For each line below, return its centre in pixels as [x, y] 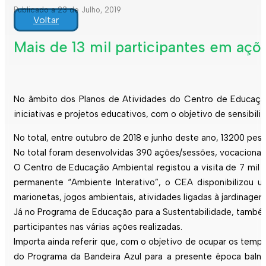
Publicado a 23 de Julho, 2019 [67, 10]
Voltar [46, 20]
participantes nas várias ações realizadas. [98, 227]
